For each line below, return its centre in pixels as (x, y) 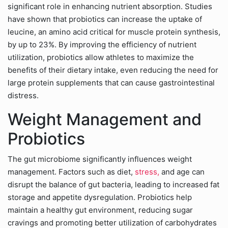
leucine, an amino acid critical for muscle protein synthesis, (114, 32)
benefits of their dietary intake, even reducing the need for (113, 70)
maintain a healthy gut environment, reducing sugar (100, 210)
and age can (182, 172)
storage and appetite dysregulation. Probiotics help (100, 197)
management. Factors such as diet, (71, 172)
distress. (23, 95)
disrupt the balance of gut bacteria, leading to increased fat (113, 184)
